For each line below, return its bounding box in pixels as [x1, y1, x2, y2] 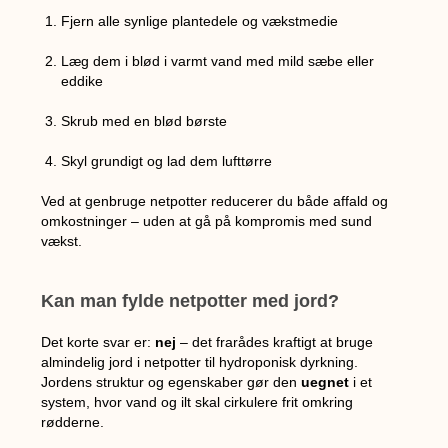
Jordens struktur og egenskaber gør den [41, 373, 302, 390]
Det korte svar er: [41, 333, 156, 350]
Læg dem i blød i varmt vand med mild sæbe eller [61, 52, 375, 69]
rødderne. [41, 413, 105, 430]
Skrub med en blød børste [61, 112, 228, 129]
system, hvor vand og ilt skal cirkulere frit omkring [41, 393, 354, 410]
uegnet [301, 373, 350, 390]
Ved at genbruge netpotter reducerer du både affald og [41, 192, 389, 209]
